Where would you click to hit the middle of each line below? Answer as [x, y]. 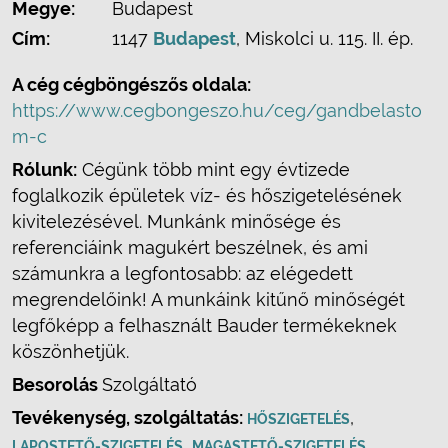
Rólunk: [44, 169]
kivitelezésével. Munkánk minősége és [176, 221]
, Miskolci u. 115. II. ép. [324, 38]
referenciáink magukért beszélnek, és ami [190, 247]
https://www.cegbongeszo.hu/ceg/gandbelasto [217, 110]
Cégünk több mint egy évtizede [213, 169]
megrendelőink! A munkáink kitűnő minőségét [208, 299]
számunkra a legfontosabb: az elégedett [182, 273]
